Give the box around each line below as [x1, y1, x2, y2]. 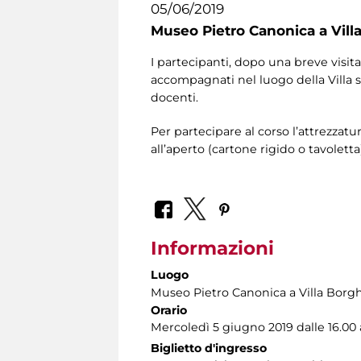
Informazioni [151, 236, 274, 259]
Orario [151, 302, 187, 317]
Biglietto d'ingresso [151, 340, 267, 355]
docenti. [151, 90, 198, 106]
